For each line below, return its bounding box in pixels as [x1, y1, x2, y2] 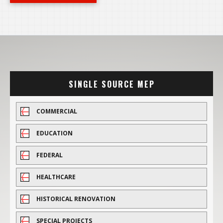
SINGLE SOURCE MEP [68, 78, 155, 91]
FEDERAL [36, 151, 63, 160]
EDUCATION [36, 129, 73, 138]
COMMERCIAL [36, 107, 77, 116]
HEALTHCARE [36, 173, 76, 182]
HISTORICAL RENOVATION [36, 195, 115, 204]
